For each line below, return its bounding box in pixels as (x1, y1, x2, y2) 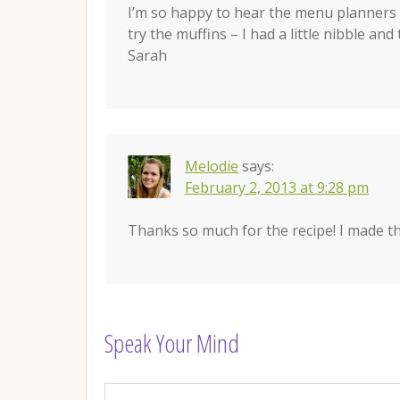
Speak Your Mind (104, 326, 239, 361)
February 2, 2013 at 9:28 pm (185, 178, 369, 198)
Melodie (185, 156, 238, 177)
